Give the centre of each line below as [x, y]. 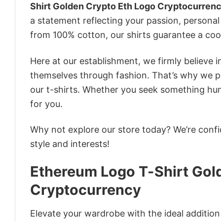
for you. [46, 104]
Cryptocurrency [86, 190]
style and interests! [70, 144]
